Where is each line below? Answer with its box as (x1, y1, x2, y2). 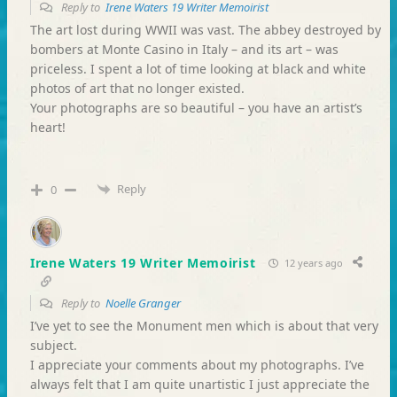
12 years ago (282, 255, 344, 269)
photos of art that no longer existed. (29, 79, 245, 97)
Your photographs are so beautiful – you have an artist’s (29, 98, 362, 116)
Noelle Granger (105, 295, 181, 312)
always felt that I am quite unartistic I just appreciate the (29, 376, 370, 393)
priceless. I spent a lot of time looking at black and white (29, 59, 366, 77)
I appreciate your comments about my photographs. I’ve (29, 356, 364, 374)
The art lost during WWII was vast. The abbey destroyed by (29, 20, 381, 38)
